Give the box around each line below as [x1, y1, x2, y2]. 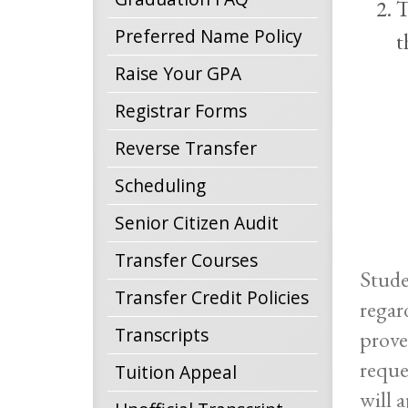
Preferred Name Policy [115, 24, 302, 48]
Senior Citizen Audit [115, 210, 279, 235]
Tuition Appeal [115, 360, 237, 384]
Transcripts [115, 322, 209, 347]
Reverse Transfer [115, 136, 257, 160]
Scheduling [115, 173, 206, 198]
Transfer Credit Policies [115, 285, 309, 310]
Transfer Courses [115, 248, 258, 272]
